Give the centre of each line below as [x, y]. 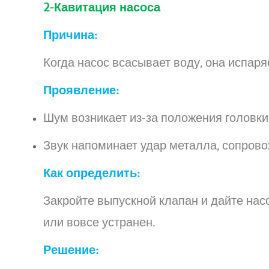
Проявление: [81, 91]
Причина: [70, 36]
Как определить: [92, 174]
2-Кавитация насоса [102, 8]
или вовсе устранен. [99, 223]
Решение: [71, 251]
